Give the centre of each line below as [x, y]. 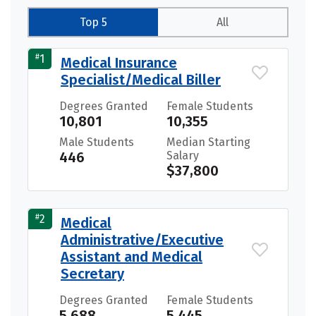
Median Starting [208, 142]
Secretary [92, 274]
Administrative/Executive [142, 240]
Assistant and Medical [132, 257]
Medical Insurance [119, 63]
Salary [183, 156]
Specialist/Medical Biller [141, 80]
